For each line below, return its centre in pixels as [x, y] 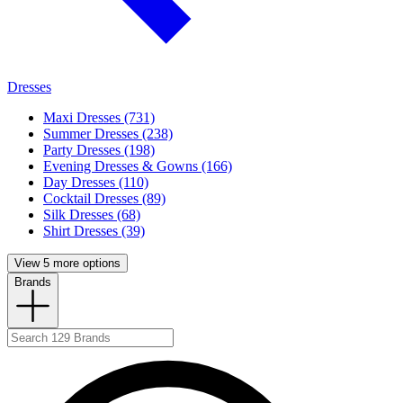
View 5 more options [67, 263]
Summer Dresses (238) [108, 133]
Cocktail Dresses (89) [104, 198]
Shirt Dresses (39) [94, 230]
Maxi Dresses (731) [99, 117]
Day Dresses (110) [96, 182]
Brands [33, 282]
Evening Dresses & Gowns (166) [138, 166]
